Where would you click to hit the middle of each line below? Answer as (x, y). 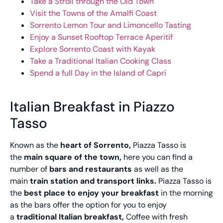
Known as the (35, 145)
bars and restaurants (91, 169)
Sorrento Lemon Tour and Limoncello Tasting (111, 25)
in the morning (186, 193)
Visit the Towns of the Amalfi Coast (93, 13)
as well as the (158, 169)
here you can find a (157, 157)
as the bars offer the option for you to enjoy (88, 205)
